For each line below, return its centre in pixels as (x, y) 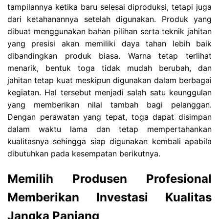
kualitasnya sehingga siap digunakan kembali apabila (109, 141)
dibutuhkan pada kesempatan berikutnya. (84, 153)
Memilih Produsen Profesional (109, 178)
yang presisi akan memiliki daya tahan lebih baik (109, 43)
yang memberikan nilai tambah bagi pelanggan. (109, 104)
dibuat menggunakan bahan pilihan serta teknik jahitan (109, 31)
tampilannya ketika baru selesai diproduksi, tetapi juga (109, 7)
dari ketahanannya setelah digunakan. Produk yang (109, 19)
